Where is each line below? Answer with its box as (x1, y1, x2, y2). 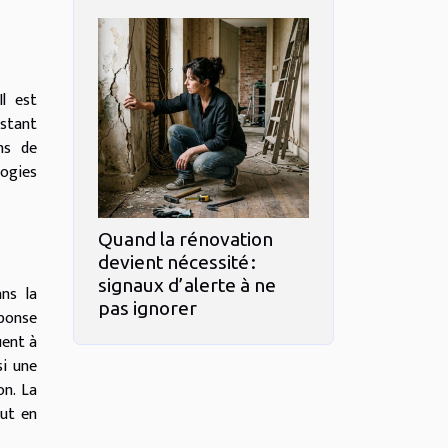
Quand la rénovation (98, 227, 273, 250)
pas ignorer (98, 296, 197, 319)
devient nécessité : (98, 250, 256, 273)
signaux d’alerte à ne (98, 273, 276, 296)
